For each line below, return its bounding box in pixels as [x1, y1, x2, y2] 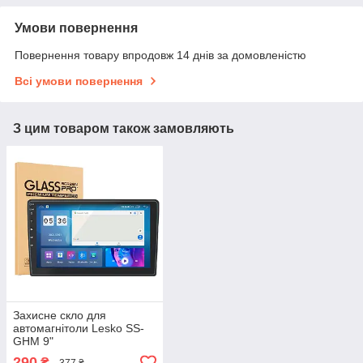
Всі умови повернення [15, 74, 143, 88]
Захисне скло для [13, 309, 106, 322]
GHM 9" [13, 335, 53, 348]
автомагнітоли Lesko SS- [13, 322, 144, 335]
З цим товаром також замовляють [13, 121, 234, 135]
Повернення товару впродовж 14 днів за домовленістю [15, 48, 306, 62]
